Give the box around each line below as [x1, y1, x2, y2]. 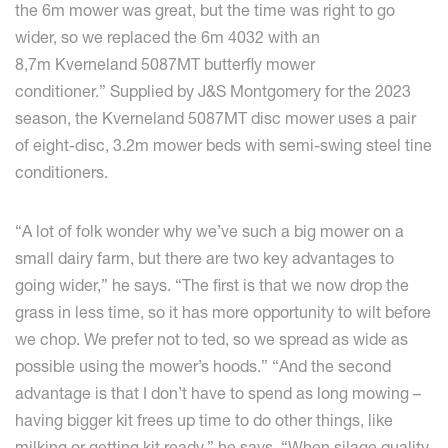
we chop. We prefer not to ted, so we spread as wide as [15, 329, 408, 350]
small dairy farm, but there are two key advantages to [15, 248, 394, 269]
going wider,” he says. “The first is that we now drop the [15, 275, 409, 296]
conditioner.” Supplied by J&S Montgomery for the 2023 [15, 81, 411, 102]
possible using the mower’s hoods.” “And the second [15, 356, 391, 377]
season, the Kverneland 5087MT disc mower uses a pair [15, 108, 416, 129]
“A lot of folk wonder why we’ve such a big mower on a [15, 221, 404, 242]
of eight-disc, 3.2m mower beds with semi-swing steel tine [15, 135, 432, 156]
